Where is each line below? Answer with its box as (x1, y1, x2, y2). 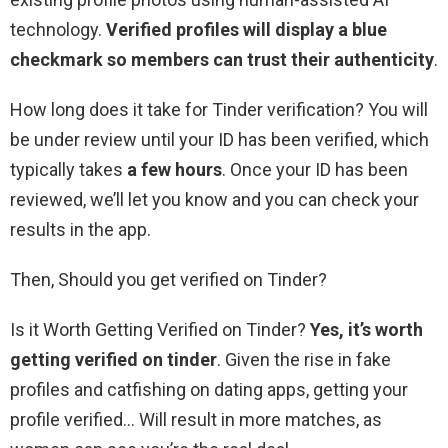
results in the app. (10, 219, 151, 241)
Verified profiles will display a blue (106, 19, 387, 41)
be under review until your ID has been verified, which (10, 129, 429, 151)
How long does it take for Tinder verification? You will (10, 99, 428, 121)
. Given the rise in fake (217, 349, 391, 371)
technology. (10, 19, 106, 41)
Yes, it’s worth (310, 319, 423, 341)
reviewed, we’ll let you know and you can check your (10, 189, 419, 211)
